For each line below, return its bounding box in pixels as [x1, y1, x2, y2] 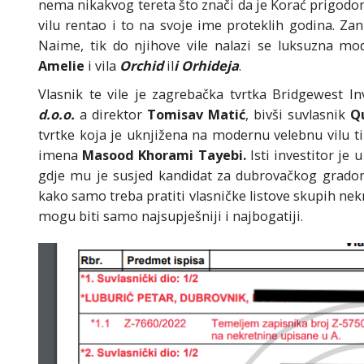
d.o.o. [38, 106, 75, 124]
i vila [84, 57, 116, 76]
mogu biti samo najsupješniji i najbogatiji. [38, 207, 303, 226]
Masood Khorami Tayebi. [82, 146, 246, 165]
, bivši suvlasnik [245, 106, 351, 124]
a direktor [75, 106, 148, 124]
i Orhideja [174, 57, 239, 76]
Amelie [38, 57, 84, 76]
